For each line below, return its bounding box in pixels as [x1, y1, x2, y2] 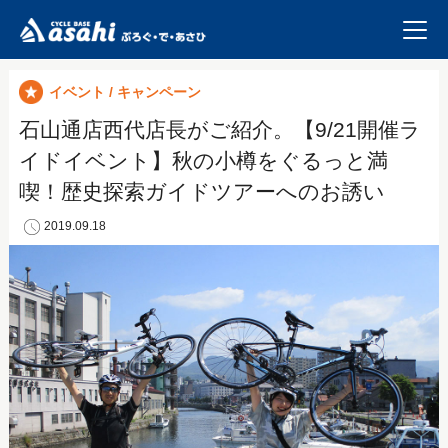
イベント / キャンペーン [48, 84, 201, 100]
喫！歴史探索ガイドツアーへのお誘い [18, 180, 385, 203]
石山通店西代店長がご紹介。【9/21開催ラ [18, 118, 421, 141]
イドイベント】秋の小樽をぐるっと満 [18, 149, 388, 172]
